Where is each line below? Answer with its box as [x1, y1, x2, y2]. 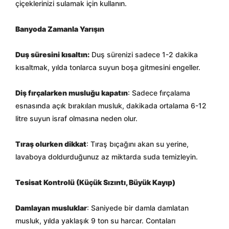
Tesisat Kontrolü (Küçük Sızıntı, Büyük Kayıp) [15, 178, 175, 187]
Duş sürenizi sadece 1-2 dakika [89, 50, 198, 59]
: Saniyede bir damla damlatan [87, 203, 189, 212]
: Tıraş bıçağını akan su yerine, [86, 140, 189, 148]
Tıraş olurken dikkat [15, 140, 86, 148]
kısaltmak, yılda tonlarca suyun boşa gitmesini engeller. [15, 63, 200, 72]
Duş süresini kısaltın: [15, 50, 89, 59]
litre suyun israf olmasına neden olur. [15, 114, 138, 123]
